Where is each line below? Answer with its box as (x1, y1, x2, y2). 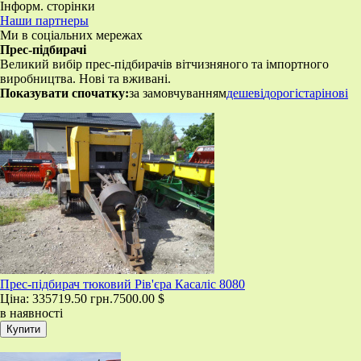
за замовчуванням (129, 85, 226, 100)
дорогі (263, 85, 298, 100)
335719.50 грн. (32, 291, 113, 305)
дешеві (226, 85, 263, 100)
